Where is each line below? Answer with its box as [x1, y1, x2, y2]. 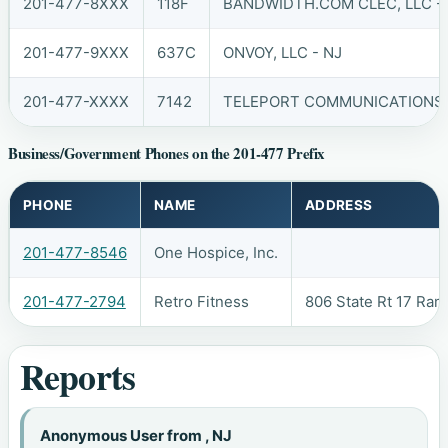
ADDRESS [304, 196, 373, 213]
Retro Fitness [153, 291, 249, 311]
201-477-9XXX [22, 42, 129, 62]
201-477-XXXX [22, 91, 129, 111]
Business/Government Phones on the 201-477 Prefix [8, 142, 325, 165]
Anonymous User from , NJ [40, 426, 233, 446]
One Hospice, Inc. [153, 242, 278, 262]
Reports [20, 350, 135, 403]
